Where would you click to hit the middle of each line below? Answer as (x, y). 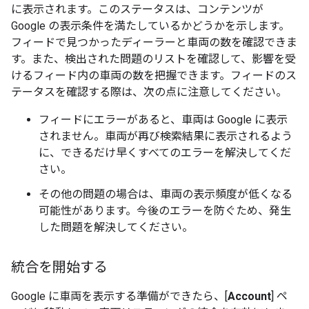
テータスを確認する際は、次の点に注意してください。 (149, 92)
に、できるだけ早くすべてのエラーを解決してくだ (165, 153)
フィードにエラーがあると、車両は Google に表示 (163, 120)
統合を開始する (59, 267)
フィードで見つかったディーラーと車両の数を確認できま (154, 42)
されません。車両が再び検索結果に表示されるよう (166, 136)
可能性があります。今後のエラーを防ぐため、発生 (165, 211)
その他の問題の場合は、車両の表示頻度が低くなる (166, 194)
